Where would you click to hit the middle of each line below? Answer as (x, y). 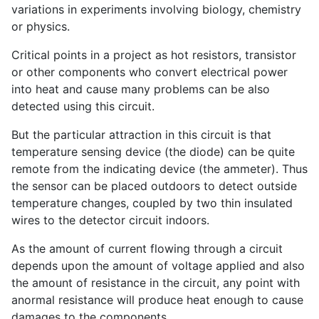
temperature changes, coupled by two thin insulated (152, 203)
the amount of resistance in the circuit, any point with (156, 283)
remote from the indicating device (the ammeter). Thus (159, 169)
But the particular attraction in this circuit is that (141, 135)
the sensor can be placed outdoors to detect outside (154, 186)
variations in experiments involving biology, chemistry (156, 10)
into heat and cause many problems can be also (141, 89)
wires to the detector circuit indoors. (110, 220)
